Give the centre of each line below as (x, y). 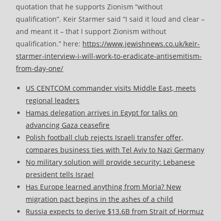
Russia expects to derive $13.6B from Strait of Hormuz (115, 212)
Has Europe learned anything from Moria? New (104, 187)
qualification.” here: (49, 44)
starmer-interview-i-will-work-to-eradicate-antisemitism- (109, 56)
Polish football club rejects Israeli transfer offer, (105, 138)
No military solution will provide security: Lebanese (110, 162)
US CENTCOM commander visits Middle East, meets (111, 88)
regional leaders (53, 101)
